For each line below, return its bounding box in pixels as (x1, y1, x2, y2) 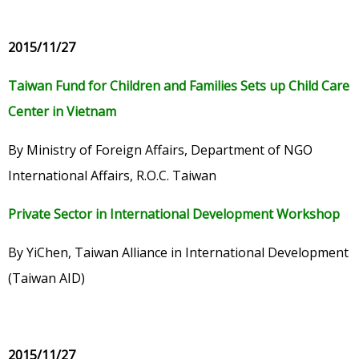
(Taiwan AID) (8, 269, 85, 288)
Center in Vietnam (8, 103, 116, 121)
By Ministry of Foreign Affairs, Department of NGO (8, 141, 313, 159)
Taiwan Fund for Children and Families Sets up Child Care (8, 77, 349, 95)
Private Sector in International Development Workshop (8, 205, 340, 224)
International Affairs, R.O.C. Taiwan (8, 167, 216, 185)
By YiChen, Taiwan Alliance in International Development (8, 244, 349, 262)
